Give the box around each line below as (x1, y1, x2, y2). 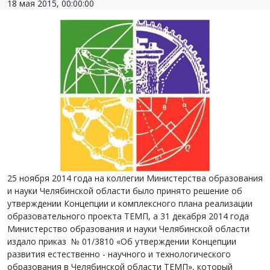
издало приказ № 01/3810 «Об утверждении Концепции (7, 236, 236, 247)
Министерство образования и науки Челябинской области (7, 223, 250, 234)
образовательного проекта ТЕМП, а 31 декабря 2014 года (7, 210, 251, 222)
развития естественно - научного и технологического (7, 248, 231, 260)
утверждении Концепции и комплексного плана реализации (7, 198, 253, 209)
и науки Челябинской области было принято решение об (7, 185, 242, 196)
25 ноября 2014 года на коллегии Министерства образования (7, 172, 263, 184)
